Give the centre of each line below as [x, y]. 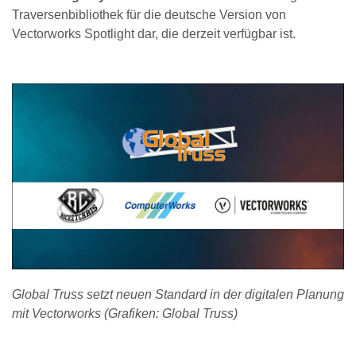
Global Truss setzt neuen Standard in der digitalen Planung [178, 295]
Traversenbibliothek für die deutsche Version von [149, 15]
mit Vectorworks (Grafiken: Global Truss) [125, 314]
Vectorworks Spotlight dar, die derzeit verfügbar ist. [154, 34]
